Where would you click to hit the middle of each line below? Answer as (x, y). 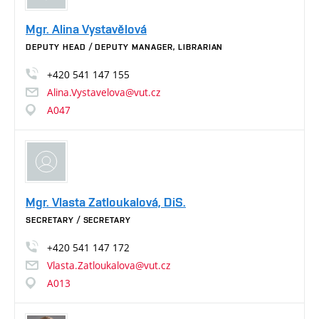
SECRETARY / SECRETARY (79, 220)
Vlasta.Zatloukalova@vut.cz (109, 265)
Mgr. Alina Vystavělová (86, 29)
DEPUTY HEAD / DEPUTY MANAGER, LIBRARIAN (125, 47)
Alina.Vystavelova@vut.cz (104, 93)
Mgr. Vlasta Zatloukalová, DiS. (106, 202)
